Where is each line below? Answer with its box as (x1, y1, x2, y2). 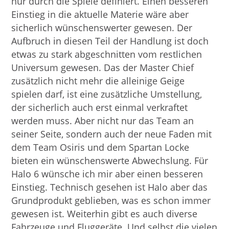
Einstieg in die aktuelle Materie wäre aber (11, 8, 189, 21)
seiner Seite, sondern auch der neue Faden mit (11, 128, 212, 141)
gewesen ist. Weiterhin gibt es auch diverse (11, 208, 198, 220)
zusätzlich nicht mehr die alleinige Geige (11, 75, 185, 87)
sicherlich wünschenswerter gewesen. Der (11, 21, 193, 34)
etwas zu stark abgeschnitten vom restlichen (11, 48, 202, 61)
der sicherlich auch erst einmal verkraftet (11, 101, 188, 114)
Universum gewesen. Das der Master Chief (11, 61, 194, 74)
